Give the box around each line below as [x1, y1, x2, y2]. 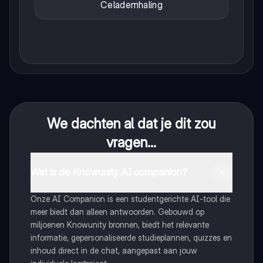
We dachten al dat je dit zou [47, 114, 216, 132]
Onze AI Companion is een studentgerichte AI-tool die [30, 193, 230, 204]
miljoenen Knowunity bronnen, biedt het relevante [30, 219, 209, 230]
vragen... [106, 133, 157, 151]
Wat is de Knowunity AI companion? [30, 166, 187, 178]
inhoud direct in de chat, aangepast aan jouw [30, 245, 197, 255]
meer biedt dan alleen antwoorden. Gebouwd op [30, 206, 204, 217]
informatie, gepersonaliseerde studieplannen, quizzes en [30, 232, 232, 242]
